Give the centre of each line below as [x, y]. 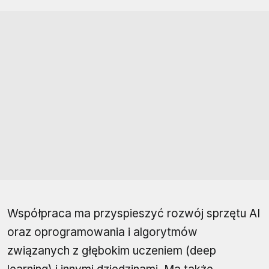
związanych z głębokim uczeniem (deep [112, 251]
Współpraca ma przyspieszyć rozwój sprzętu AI [134, 214]
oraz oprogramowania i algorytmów [102, 232]
